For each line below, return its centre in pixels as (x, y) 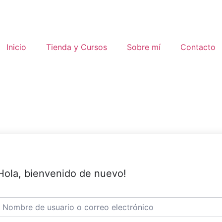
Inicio (16, 47)
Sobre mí (144, 47)
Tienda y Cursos (77, 47)
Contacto (198, 47)
